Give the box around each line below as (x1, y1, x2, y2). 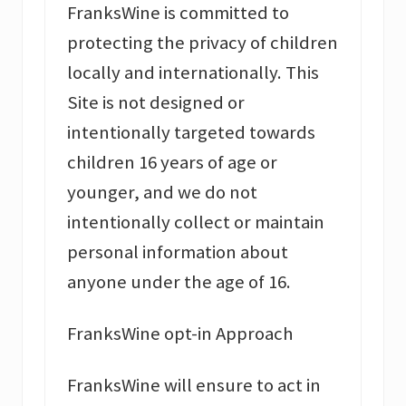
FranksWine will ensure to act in (67, 373, 321, 398)
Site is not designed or (67, 91, 245, 115)
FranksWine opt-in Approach (67, 322, 294, 346)
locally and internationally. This (67, 61, 319, 85)
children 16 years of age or (67, 150, 277, 175)
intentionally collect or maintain (67, 210, 324, 235)
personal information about (67, 240, 288, 265)
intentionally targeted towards (67, 121, 315, 145)
